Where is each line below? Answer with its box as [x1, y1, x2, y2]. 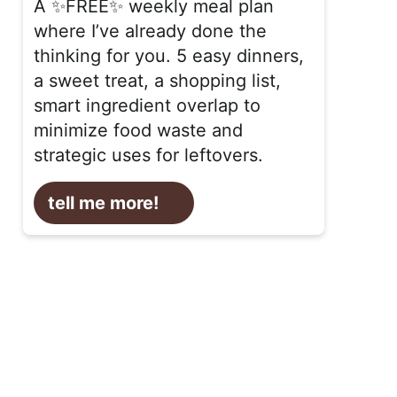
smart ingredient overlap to [34, 95, 261, 117]
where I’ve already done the [34, 20, 267, 43]
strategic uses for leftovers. [34, 144, 263, 167]
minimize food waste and [34, 120, 243, 142]
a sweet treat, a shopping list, [34, 70, 281, 92]
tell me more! [48, 192, 159, 214]
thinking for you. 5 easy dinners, [34, 45, 304, 67]
